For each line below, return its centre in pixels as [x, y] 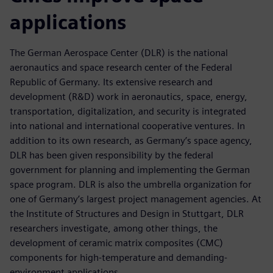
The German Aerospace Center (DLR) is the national [119, 52]
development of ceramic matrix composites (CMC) [116, 243]
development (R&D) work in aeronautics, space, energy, [129, 96]
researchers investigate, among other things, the [114, 228]
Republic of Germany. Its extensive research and [111, 82]
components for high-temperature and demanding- [119, 257]
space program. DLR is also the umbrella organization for [131, 184]
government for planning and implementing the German [130, 169]
